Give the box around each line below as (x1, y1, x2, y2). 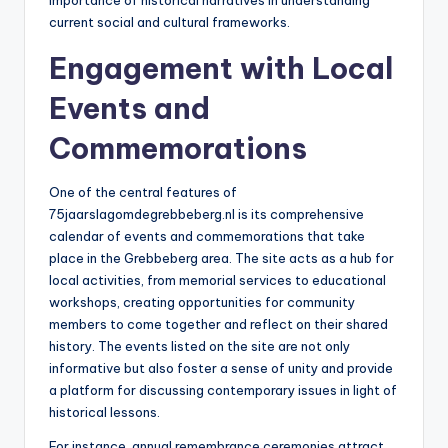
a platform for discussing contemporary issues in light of (49, 382, 397, 399)
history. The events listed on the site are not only (49, 338, 350, 355)
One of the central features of (49, 184, 237, 201)
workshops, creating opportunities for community (49, 294, 355, 311)
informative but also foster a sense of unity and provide (49, 360, 393, 377)
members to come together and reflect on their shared (49, 316, 388, 333)
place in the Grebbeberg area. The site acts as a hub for (49, 250, 394, 267)
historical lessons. (49, 404, 160, 421)
